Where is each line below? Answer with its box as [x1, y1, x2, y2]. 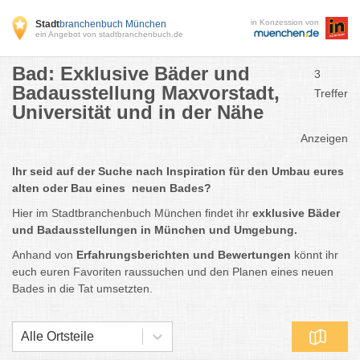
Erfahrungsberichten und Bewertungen [73, 248, 291, 261]
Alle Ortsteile [21, 329, 94, 343]
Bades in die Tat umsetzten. [12, 282, 156, 295]
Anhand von [12, 248, 73, 261]
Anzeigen [301, 132, 348, 145]
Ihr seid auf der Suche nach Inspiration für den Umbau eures [12, 165, 344, 178]
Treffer [314, 87, 348, 100]
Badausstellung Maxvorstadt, [12, 82, 280, 104]
